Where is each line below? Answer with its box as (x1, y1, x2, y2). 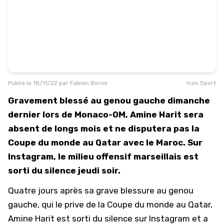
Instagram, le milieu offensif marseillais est (8, 151, 198, 161)
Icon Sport (186, 79, 216, 86)
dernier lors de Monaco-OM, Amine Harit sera (8, 109, 203, 119)
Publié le (8, 79, 33, 86)
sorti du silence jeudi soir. (8, 165, 120, 175)
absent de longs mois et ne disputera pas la (8, 123, 199, 133)
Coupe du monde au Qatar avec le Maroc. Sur (8, 137, 202, 147)
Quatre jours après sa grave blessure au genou (8, 185, 193, 195)
